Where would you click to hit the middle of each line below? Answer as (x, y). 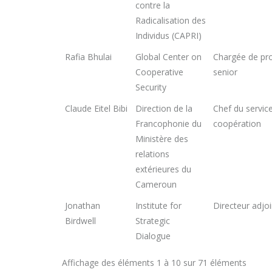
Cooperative (159, 72)
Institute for (158, 206)
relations (152, 154)
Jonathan (83, 206)
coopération (237, 124)
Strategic (153, 221)
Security (151, 87)
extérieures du (163, 169)
